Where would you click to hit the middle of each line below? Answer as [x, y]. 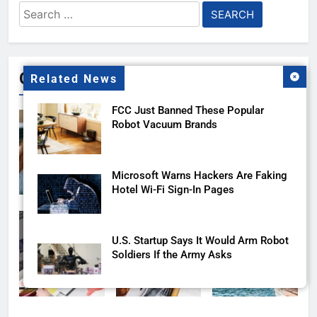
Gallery [45, 78]
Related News [74, 79]
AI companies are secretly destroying [200, 306]
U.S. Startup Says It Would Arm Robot [200, 241]
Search [39, 10]
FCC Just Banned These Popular [188, 110]
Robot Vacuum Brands [165, 125]
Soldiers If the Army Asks [172, 255]
